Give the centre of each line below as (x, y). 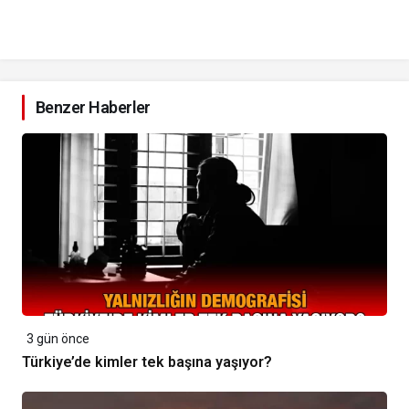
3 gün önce (58, 339)
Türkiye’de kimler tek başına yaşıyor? (147, 362)
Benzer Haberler (93, 108)
